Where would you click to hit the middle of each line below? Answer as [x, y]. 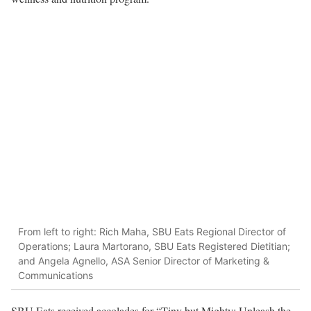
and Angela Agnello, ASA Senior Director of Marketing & [144, 260]
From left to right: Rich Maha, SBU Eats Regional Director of [152, 231]
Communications [56, 275]
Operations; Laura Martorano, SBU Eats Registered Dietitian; [154, 246]
